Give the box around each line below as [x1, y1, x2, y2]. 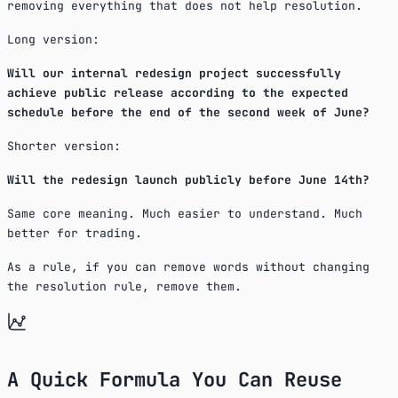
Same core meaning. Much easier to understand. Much [7, 205, 362, 221]
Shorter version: [7, 138, 121, 154]
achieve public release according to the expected [7, 84, 348, 100]
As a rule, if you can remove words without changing [7, 259, 370, 275]
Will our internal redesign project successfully [7, 65, 341, 81]
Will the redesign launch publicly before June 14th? [7, 171, 370, 187]
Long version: [7, 31, 99, 47]
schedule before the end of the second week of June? [7, 104, 370, 120]
